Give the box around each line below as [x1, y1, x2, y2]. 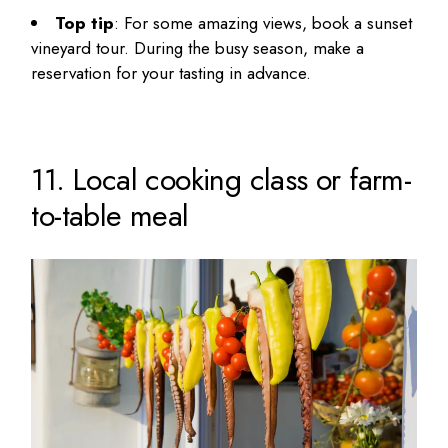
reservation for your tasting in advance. [31, 61, 317, 86]
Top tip [55, 11, 115, 36]
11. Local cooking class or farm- [31, 157, 412, 201]
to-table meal [31, 193, 189, 237]
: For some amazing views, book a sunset [114, 11, 413, 36]
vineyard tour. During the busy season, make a [31, 36, 365, 61]
